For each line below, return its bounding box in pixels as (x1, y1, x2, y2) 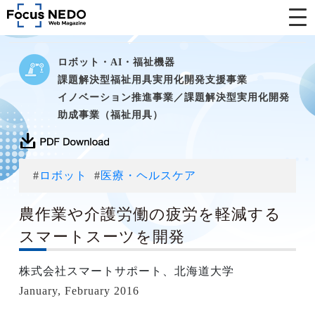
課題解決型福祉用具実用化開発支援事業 (57, 74, 247, 85)
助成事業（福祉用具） (57, 109, 163, 120)
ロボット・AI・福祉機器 (57, 56, 175, 67)
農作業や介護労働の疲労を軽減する (18, 206, 281, 223)
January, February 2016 (18, 285, 139, 297)
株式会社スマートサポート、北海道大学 (18, 265, 234, 277)
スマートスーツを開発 (18, 229, 185, 245)
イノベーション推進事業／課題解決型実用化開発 (57, 91, 290, 103)
